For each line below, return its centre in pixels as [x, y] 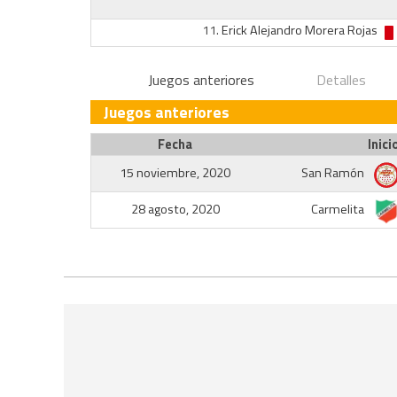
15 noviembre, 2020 [175, 173]
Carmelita [339, 209]
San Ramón [334, 173]
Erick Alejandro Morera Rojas [299, 30]
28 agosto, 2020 [175, 209]
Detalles [341, 80]
